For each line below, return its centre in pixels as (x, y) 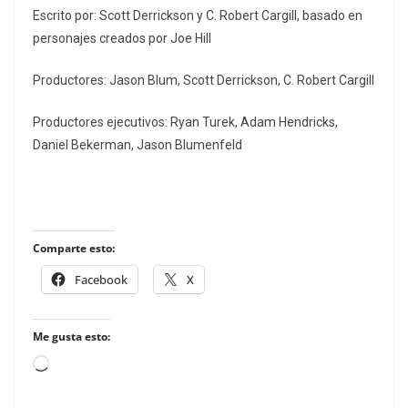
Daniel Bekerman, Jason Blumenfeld (138, 145)
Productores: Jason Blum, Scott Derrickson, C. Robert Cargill (204, 81)
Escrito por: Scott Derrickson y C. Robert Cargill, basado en (198, 16)
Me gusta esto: (71, 337)
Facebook (101, 280)
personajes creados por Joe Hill (122, 39)
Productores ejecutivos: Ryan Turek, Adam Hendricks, (185, 122)
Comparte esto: (74, 249)
